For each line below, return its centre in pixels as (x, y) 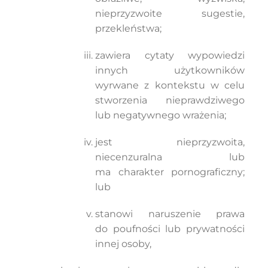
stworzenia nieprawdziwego (170, 100)
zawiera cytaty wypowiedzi (170, 55)
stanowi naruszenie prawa (170, 214)
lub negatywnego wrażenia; (160, 115)
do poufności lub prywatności (170, 229)
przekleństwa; (128, 28)
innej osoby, (123, 244)
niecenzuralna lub (170, 157)
